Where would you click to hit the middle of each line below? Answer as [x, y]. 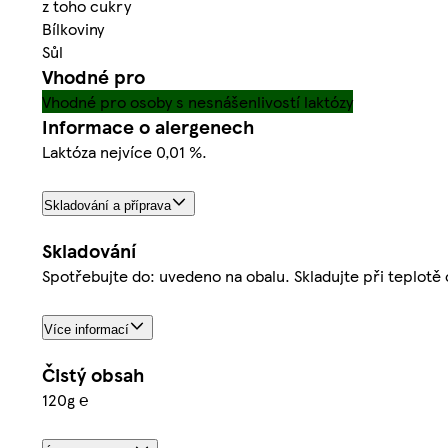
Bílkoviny [73, 29]
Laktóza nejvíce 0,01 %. [124, 152]
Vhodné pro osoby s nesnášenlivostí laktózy [197, 102]
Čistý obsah [93, 375]
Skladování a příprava [107, 206]
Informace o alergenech [148, 127]
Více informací [86, 330]
